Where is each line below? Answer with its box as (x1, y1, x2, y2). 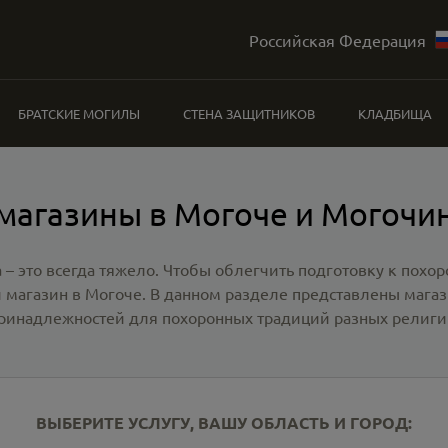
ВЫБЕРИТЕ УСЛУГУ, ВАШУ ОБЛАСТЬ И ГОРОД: (36, 412, 412, 433)
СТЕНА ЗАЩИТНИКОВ (182, 105, 315, 122)
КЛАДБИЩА (357, 105, 432, 122)
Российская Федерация (248, 29, 426, 50)
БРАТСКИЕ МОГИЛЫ (18, 105, 141, 122)
